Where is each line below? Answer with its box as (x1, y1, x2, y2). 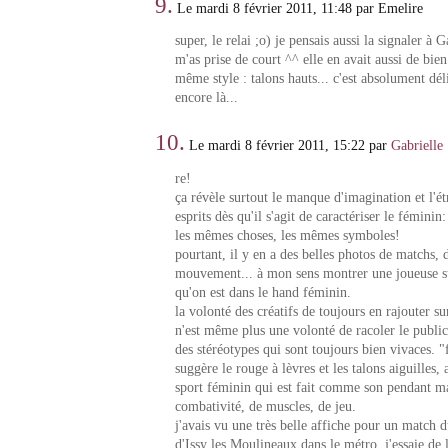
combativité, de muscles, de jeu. (174, 398, 356, 414)
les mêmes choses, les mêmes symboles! (174, 227, 400, 243)
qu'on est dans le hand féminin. (174, 284, 351, 300)
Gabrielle (391, 138, 444, 154)
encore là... (174, 90, 238, 106)
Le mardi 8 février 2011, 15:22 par (185, 138, 392, 154)
